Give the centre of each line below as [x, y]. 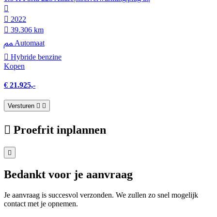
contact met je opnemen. [41, 203]
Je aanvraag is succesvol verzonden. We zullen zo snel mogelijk [101, 195]
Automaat [29, 43]
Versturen [21, 106]
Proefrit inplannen [60, 130]
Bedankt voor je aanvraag [68, 174]
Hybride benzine [35, 57]
